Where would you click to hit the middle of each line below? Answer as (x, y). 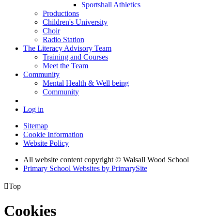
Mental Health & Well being (86, 83)
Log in (33, 109)
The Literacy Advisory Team (67, 48)
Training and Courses (75, 57)
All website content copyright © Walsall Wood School (106, 160)
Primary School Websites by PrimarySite (85, 169)
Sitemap (36, 126)
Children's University (75, 22)
